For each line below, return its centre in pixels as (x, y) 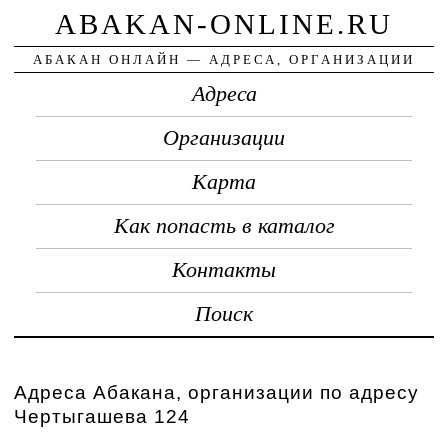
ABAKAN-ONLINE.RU (224, 23)
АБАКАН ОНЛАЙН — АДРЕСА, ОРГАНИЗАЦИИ (224, 59)
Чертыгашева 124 (102, 416)
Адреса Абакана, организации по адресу (217, 392)
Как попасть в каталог (224, 225)
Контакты (224, 269)
